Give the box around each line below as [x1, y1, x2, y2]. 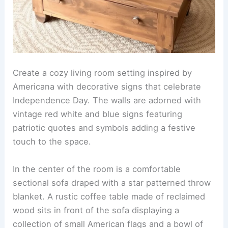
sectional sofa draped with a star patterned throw [13, 177, 211, 188]
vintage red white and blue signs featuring [13, 109, 183, 120]
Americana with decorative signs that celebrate [13, 81, 202, 92]
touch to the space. [13, 136, 92, 147]
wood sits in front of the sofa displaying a [13, 205, 180, 215]
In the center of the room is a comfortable [13, 163, 181, 174]
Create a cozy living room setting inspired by [13, 68, 192, 78]
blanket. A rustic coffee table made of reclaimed [13, 191, 206, 202]
